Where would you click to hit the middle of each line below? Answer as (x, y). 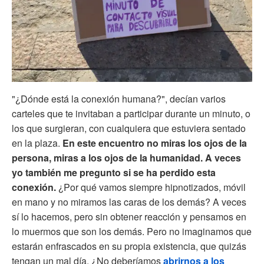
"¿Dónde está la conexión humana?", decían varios (119, 98)
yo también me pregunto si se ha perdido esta (114, 172)
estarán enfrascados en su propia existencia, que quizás (129, 246)
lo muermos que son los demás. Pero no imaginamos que (132, 231)
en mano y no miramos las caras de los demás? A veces (129, 202)
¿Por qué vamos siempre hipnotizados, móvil (151, 187)
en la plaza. (37, 143)
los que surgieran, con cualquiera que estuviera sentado (129, 128)
